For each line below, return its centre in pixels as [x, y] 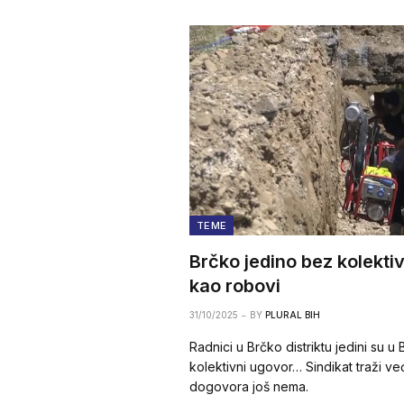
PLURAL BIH [293, 314]
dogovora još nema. [249, 386]
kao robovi [235, 285]
